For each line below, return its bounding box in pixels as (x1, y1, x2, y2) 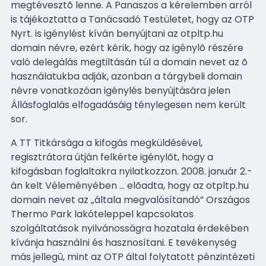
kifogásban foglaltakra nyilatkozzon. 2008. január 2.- (11, 164, 252, 178)
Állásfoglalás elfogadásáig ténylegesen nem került (11, 97, 246, 112)
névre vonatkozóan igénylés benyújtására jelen (11, 83, 230, 97)
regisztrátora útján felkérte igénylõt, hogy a (11, 150, 213, 164)
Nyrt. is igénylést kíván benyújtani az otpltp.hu (11, 26, 223, 40)
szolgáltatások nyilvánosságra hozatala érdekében (11, 221, 249, 235)
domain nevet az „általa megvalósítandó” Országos (11, 192, 250, 207)
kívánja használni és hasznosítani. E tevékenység (11, 235, 236, 249)
